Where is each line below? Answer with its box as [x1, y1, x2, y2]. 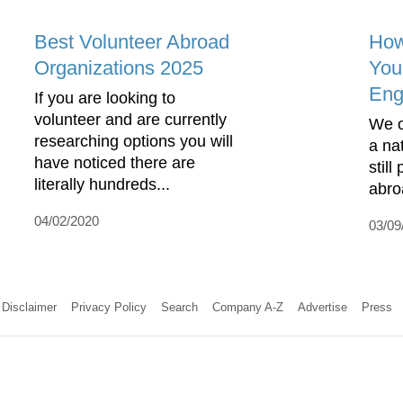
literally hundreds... [34, 175, 170, 194]
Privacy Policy [70, 300, 147, 315]
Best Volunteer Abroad [34, 31, 229, 54]
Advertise [297, 300, 347, 315]
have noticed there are [34, 154, 195, 173]
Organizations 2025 [34, 57, 203, 80]
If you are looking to [34, 89, 175, 108]
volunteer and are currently [34, 111, 227, 130]
